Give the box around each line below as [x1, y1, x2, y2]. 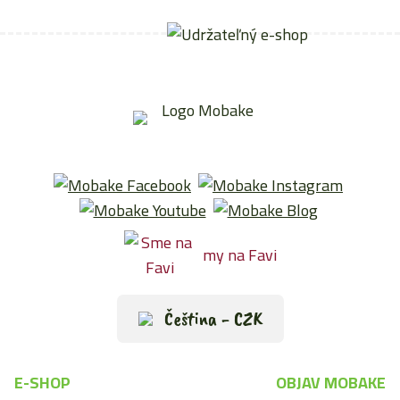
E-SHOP [14, 368, 71, 397]
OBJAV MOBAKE [276, 368, 386, 397]
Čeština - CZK [159, 306, 262, 331]
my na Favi [202, 240, 277, 270]
